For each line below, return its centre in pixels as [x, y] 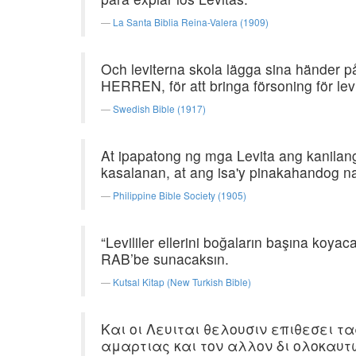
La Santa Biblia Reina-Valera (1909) [191, 22]
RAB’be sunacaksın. [165, 259]
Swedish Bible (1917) [159, 108]
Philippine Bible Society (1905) [180, 195]
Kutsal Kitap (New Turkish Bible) [182, 282]
